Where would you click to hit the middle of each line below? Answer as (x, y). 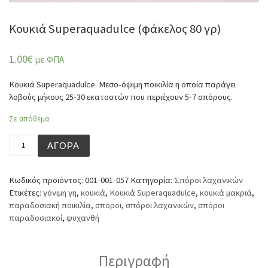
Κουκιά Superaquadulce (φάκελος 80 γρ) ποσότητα (122, 140)
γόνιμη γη (60, 192)
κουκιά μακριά (226, 192)
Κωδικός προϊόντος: (47, 180)
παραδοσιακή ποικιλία (50, 205)
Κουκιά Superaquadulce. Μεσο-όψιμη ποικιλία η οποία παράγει (122, 84)
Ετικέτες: (26, 192)
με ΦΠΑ (50, 60)
